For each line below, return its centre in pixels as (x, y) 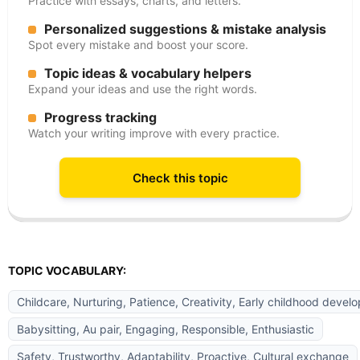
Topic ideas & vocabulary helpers (148, 73)
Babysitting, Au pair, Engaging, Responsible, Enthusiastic (166, 329)
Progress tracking (100, 117)
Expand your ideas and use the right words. (143, 89)
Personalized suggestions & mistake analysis (185, 29)
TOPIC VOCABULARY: (67, 270)
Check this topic (180, 178)
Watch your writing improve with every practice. (154, 133)
